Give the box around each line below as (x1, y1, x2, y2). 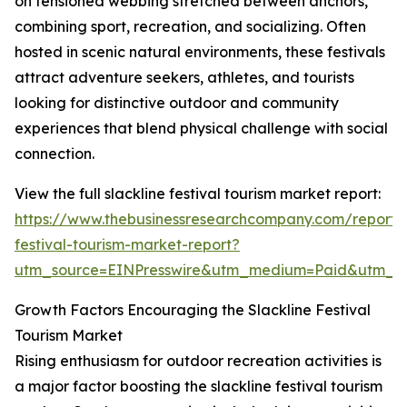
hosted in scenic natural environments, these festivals (15, 43, 385, 62)
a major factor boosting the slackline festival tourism (15, 377, 382, 396)
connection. (15, 144, 94, 164)
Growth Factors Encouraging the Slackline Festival (15, 301, 371, 320)
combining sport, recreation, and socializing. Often (15, 17, 366, 36)
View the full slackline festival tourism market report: (15, 184, 381, 203)
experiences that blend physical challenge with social (15, 119, 388, 138)
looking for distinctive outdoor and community (15, 94, 339, 113)
